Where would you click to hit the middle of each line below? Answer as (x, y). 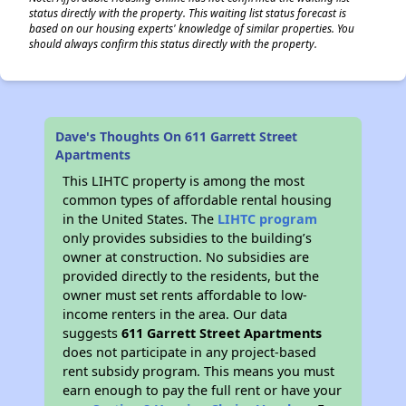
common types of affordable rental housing (198, 200)
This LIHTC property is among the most (184, 181)
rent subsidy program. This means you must (199, 371)
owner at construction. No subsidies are (186, 257)
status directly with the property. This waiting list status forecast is (188, 13)
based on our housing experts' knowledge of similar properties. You (192, 28)
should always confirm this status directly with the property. (173, 43)
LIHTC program (268, 219)
